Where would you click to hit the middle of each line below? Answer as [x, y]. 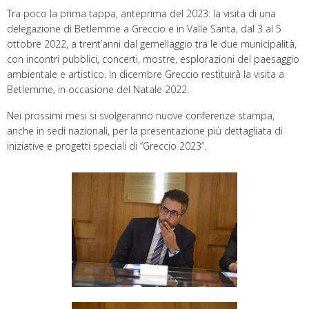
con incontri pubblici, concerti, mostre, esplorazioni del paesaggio [153, 59]
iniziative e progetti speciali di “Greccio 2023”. [107, 146]
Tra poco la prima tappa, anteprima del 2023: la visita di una [141, 13]
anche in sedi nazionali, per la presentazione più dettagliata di [145, 130]
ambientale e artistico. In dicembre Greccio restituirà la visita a [146, 74]
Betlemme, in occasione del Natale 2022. [98, 89]
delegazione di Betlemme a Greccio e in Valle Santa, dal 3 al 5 [144, 28]
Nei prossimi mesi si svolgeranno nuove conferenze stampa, [141, 115]
